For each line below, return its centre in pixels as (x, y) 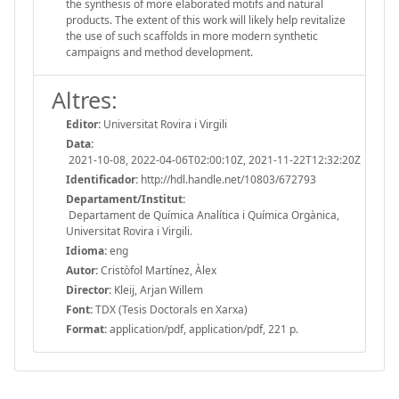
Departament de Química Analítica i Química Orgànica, (203, 215)
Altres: (85, 99)
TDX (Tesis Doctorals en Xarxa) (170, 309)
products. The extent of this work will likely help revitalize (206, 20)
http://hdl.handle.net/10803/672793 (227, 179)
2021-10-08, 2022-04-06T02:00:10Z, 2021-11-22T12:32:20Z (213, 159)
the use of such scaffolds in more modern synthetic (192, 36)
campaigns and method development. (159, 52)
